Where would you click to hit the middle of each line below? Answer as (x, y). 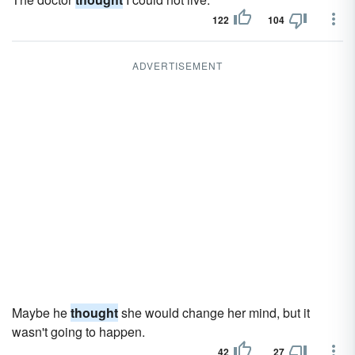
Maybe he (41, 313)
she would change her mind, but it (214, 313)
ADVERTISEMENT (177, 65)
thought (94, 313)
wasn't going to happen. (78, 332)
